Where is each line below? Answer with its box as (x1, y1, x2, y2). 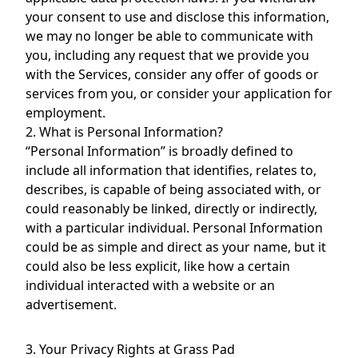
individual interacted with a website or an (26, 276, 275, 294)
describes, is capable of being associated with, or (26, 181, 321, 198)
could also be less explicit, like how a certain (26, 257, 290, 275)
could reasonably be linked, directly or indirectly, (26, 200, 317, 217)
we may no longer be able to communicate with (26, 27, 313, 45)
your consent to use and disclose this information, (26, 8, 329, 26)
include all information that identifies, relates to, (26, 161, 316, 179)
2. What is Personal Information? (26, 123, 223, 141)
